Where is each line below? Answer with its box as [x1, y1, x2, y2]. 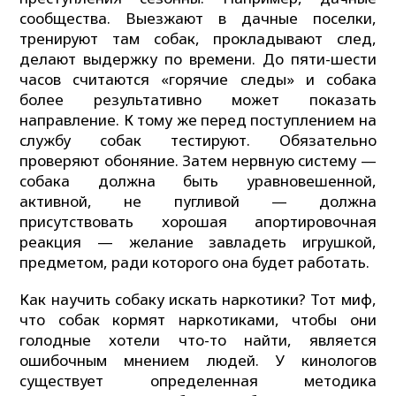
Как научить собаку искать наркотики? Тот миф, [19, 288, 377, 309]
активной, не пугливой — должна [19, 191, 377, 212]
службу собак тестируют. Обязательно [19, 130, 377, 151]
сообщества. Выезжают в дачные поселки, [19, 8, 377, 29]
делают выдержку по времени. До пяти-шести [19, 49, 377, 70]
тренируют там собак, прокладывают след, [19, 28, 377, 49]
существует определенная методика [19, 369, 377, 391]
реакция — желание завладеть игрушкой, [19, 232, 377, 253]
